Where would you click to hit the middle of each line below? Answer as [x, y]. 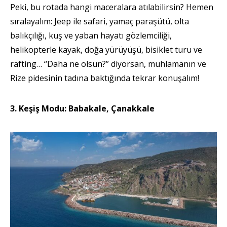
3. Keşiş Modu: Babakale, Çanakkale [82, 108]
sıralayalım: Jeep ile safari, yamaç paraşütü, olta [100, 21]
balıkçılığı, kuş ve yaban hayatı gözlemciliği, [91, 35]
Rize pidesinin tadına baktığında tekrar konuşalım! [105, 78]
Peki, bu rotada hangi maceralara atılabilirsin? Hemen [112, 7]
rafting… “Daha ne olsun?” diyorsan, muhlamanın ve [108, 64]
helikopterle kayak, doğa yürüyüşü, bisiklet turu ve [106, 49]
